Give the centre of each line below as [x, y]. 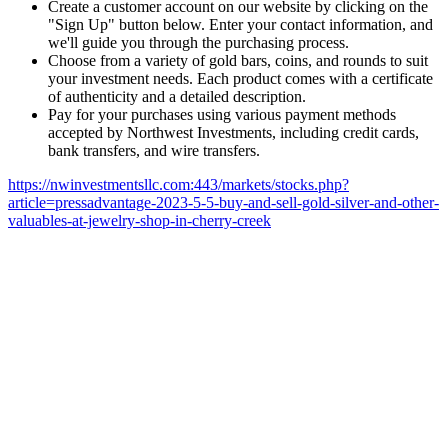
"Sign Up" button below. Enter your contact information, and [240, 25]
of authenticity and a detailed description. [177, 97]
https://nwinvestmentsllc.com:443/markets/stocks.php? [178, 185]
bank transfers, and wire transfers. [154, 151]
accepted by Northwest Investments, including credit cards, [233, 133]
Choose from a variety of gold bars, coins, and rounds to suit [238, 61]
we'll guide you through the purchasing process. [198, 43]
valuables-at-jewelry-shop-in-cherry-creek [139, 221]
